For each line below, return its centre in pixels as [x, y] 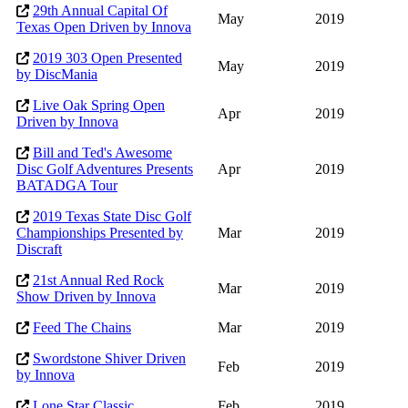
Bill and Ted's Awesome [102, 153]
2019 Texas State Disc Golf [112, 217]
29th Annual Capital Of [100, 11]
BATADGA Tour [67, 186]
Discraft [39, 250]
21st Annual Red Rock [98, 280]
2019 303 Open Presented [107, 58]
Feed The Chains [82, 328]
